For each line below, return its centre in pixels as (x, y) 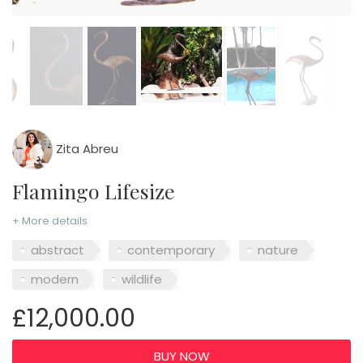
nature (278, 250)
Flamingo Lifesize (99, 190)
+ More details (50, 220)
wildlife (142, 280)
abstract (58, 250)
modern (55, 280)
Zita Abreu (85, 148)
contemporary (171, 250)
